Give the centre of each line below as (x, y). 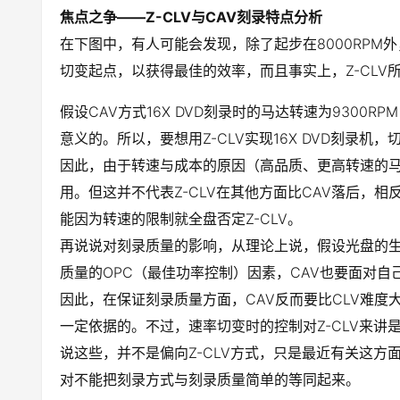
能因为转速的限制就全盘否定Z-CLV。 (181, 219)
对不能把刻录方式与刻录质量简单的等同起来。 (210, 379)
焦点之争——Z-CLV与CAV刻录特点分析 (191, 17)
